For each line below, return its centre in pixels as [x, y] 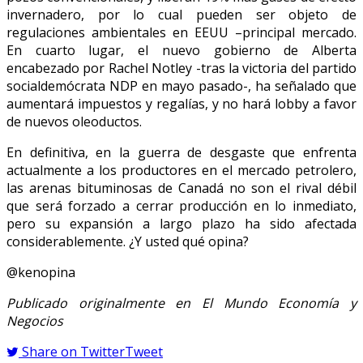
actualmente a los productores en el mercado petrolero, [181, 170]
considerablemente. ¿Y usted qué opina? [128, 241]
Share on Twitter [73, 351]
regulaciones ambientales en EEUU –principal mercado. [181, 32]
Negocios [35, 320]
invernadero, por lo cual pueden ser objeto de [181, 14]
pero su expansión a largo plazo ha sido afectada [181, 223]
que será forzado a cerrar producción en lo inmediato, [181, 205]
